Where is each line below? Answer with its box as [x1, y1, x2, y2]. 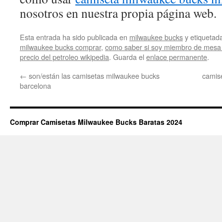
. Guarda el [109, 52, 146, 62]
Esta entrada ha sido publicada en [20, 32, 129, 42]
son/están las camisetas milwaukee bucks [27, 70, 160, 81]
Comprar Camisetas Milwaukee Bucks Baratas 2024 [10, 117, 182, 127]
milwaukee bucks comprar [20, 42, 101, 52]
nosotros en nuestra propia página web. [20, 4, 217, 21]
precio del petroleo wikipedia [20, 52, 109, 62]
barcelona [20, 80, 51, 91]
